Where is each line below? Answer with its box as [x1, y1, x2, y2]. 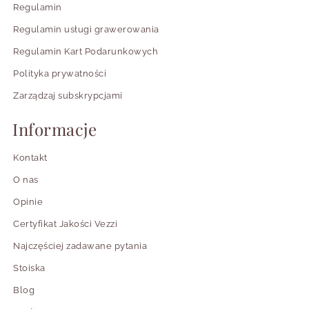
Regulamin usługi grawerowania [13, 23, 159, 34]
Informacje [12, 117, 97, 140]
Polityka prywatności [13, 68, 106, 79]
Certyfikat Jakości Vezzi [13, 218, 117, 229]
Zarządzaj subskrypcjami [13, 90, 123, 101]
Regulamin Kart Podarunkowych [13, 46, 158, 57]
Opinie [13, 196, 43, 207]
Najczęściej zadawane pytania [13, 240, 147, 251]
